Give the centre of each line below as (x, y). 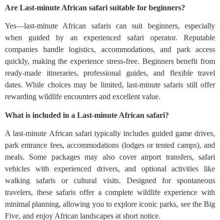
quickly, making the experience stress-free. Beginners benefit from (110, 61)
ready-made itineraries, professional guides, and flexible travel (110, 73)
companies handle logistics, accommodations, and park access (110, 49)
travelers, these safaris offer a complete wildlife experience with (110, 192)
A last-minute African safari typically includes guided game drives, (110, 133)
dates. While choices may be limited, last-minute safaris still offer (110, 84)
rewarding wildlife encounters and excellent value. (83, 96)
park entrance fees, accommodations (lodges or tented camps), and (110, 145)
